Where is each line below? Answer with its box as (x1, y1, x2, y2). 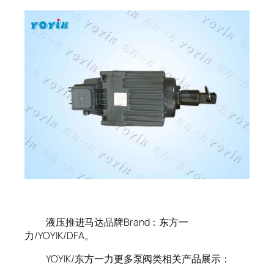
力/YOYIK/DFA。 (24, 229, 94, 243)
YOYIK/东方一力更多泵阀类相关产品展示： (24, 252, 231, 266)
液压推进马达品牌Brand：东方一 (24, 215, 189, 229)
